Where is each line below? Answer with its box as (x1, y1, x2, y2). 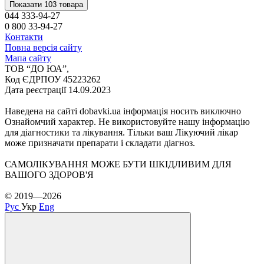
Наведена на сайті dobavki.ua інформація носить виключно (5, 105, 241, 116)
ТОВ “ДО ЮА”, (5, 63, 69, 74)
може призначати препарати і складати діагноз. (5, 137, 195, 148)
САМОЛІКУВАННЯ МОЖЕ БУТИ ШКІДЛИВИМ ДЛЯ (5, 159, 232, 169)
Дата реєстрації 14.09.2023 (5, 84, 111, 95)
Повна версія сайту (5, 42, 82, 52)
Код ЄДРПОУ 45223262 (5, 74, 101, 84)
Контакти (5, 31, 43, 42)
